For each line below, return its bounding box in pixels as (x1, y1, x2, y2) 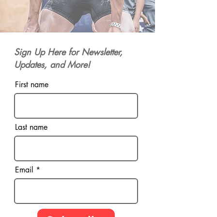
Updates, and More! (14, 58, 90, 70)
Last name (15, 122, 47, 132)
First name (15, 79, 48, 90)
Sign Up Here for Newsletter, (14, 46, 123, 58)
